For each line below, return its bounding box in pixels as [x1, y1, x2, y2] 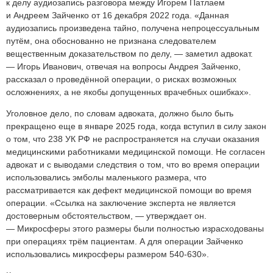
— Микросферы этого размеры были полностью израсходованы [6, 224, 264, 234]
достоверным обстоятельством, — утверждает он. [6, 211, 207, 221]
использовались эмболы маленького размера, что [6, 172, 207, 183]
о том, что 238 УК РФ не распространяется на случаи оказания [6, 134, 260, 144]
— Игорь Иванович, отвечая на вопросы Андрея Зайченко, [6, 62, 241, 72]
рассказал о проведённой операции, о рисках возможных [6, 74, 236, 85]
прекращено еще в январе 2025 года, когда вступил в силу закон [6, 121, 266, 132]
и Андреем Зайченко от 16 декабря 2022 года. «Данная [6, 10, 229, 21]
